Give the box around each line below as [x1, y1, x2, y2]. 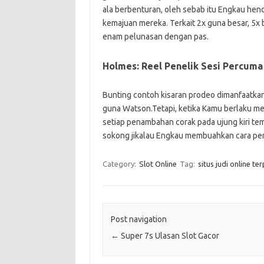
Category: [102, 160, 138, 168]
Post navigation [110, 214, 167, 225]
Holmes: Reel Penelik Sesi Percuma [102, 61, 263, 71]
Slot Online [138, 160, 177, 168]
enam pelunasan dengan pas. [102, 32, 209, 41]
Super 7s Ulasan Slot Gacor [118, 231, 219, 241]
